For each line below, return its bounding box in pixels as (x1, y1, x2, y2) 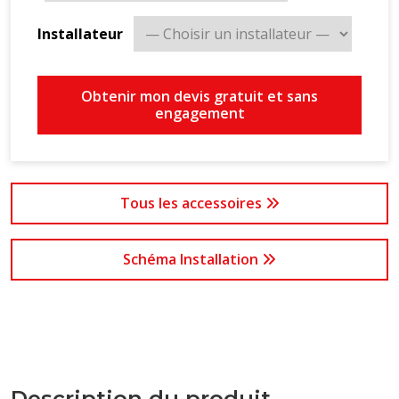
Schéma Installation (123, 249, 262, 269)
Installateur (37, 24, 123, 44)
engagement (154, 103, 245, 123)
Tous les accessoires (119, 193, 265, 213)
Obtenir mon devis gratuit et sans (81, 86, 318, 106)
